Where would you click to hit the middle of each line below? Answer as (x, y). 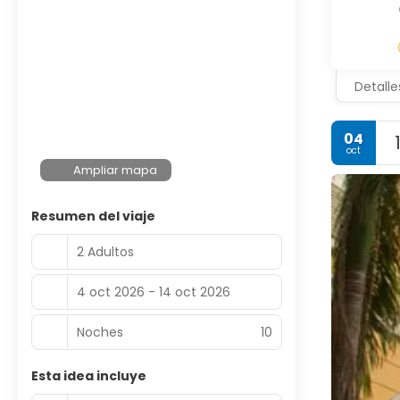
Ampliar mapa (116, 170)
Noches (100, 332)
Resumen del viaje (93, 216)
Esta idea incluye (89, 376)
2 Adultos (105, 251)
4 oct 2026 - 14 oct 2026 (154, 292)
